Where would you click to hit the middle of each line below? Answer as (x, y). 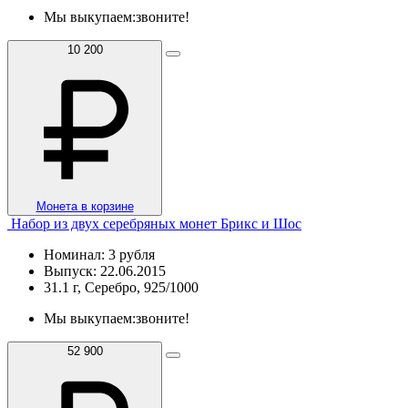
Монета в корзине (85, 206)
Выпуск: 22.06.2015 (105, 270)
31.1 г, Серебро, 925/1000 (121, 287)
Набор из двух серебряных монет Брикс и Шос (156, 223)
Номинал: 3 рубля (99, 254)
